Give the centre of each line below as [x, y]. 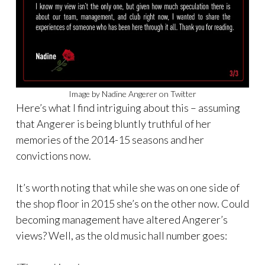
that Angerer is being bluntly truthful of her [114, 124]
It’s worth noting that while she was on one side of [128, 188]
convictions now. [54, 156]
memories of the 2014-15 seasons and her [110, 140]
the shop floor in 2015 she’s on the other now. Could [132, 203]
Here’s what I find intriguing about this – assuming [128, 108]
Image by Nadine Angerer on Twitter [132, 94]
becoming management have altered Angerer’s [122, 219]
